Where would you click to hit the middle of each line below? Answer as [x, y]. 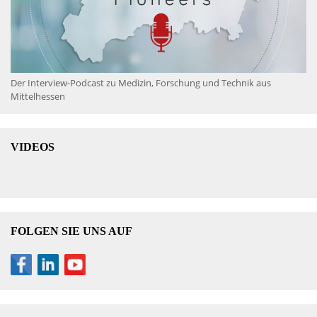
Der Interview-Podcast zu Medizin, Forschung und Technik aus [141, 83]
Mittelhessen [38, 97]
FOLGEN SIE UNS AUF [71, 231]
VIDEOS [33, 147]
